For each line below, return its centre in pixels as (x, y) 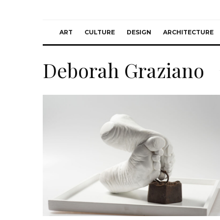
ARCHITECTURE (188, 32)
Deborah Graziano (124, 70)
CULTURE (100, 32)
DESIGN (139, 32)
